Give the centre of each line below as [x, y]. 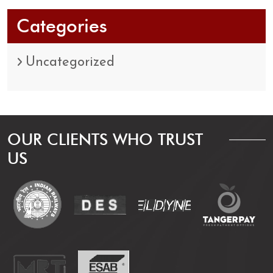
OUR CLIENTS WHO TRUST [105, 140]
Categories [62, 26]
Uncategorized [70, 63]
